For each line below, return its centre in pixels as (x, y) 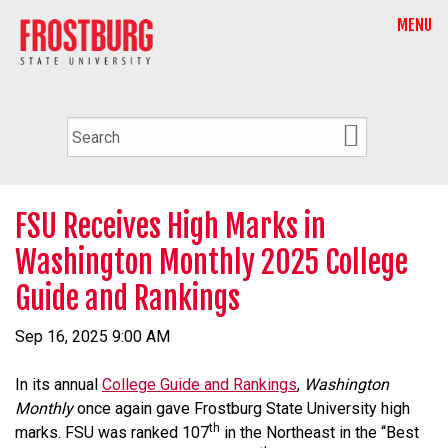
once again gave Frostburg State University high (241, 408)
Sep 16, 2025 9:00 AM (92, 336)
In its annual (58, 384)
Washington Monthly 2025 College (211, 262)
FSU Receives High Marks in (170, 226)
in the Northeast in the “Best (319, 432)
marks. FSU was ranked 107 (112, 432)
